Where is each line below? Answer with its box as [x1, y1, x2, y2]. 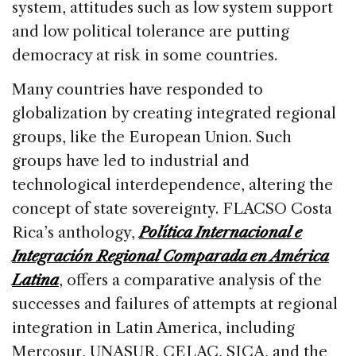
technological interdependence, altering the [12, 176, 333, 195]
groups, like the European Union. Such [12, 128, 292, 147]
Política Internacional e [139, 223, 302, 242]
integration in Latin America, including [12, 319, 295, 338]
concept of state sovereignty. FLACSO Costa [12, 199, 332, 219]
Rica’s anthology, [12, 223, 139, 242]
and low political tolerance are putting [12, 22, 289, 41]
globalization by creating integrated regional [12, 104, 336, 123]
